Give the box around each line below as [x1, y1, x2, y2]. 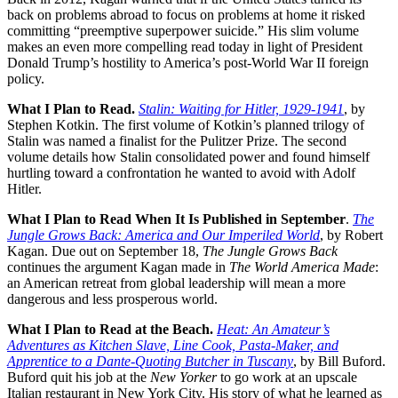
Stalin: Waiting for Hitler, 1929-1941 [139, 101, 344, 117]
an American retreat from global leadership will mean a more [7, 275, 346, 291]
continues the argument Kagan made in [7, 259, 229, 275]
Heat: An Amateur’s [217, 322, 330, 338]
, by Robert [320, 227, 383, 243]
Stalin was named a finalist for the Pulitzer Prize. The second [7, 133, 346, 149]
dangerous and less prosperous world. [7, 291, 218, 307]
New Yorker [150, 370, 217, 386]
